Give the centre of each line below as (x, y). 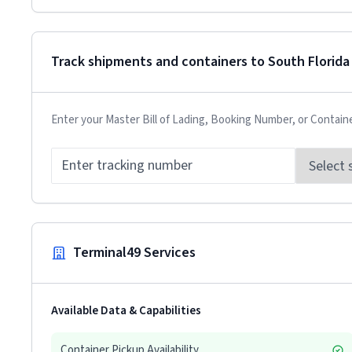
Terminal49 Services (134, 253)
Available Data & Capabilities (126, 311)
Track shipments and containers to (159, 62)
